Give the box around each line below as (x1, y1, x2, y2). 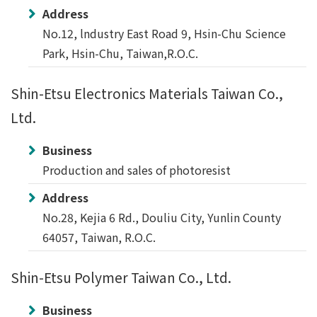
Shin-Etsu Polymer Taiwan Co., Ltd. (11, 267, 231, 287)
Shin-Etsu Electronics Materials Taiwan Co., (11, 83, 283, 103)
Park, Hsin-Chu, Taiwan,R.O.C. (42, 45, 198, 62)
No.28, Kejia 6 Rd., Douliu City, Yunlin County (42, 209, 281, 226)
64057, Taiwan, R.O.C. (42, 229, 156, 246)
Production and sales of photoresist (42, 161, 231, 178)
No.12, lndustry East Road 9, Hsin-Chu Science (42, 25, 286, 42)
